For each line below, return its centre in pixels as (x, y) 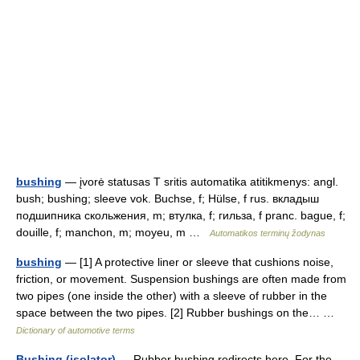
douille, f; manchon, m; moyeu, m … (113, 232)
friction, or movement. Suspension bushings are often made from (181, 279)
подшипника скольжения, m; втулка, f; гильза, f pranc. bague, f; (181, 215)
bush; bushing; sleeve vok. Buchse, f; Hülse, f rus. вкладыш (168, 198)
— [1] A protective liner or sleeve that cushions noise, (198, 262)
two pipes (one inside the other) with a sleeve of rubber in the (172, 296)
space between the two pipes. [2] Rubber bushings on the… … (178, 313)
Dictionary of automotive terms (76, 330)
